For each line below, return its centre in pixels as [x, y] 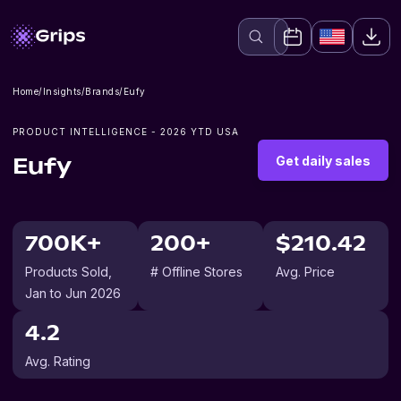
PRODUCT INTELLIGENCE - [86, 132]
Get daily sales [323, 160]
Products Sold [67, 272]
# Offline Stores [196, 272]
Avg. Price [305, 272]
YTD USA [213, 132]
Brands [102, 91]
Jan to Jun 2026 [73, 293]
